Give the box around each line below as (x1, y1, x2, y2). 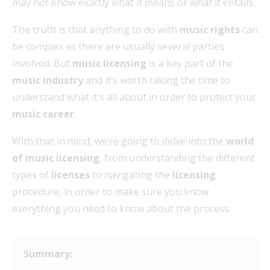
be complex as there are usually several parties (12, 39, 224, 53)
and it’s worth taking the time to (83, 73, 230, 87)
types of (12, 168, 51, 181)
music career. (12, 107, 77, 121)
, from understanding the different (99, 151, 255, 165)
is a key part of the (146, 56, 233, 70)
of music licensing (12, 151, 99, 165)
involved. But (12, 56, 72, 70)
